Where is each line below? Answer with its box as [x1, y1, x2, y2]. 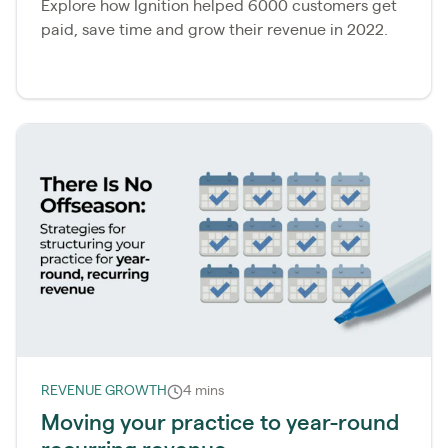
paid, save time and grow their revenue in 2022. [41, 22, 388, 39]
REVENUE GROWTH [41, 384, 167, 399]
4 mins [183, 384, 224, 399]
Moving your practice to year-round [41, 412, 399, 435]
